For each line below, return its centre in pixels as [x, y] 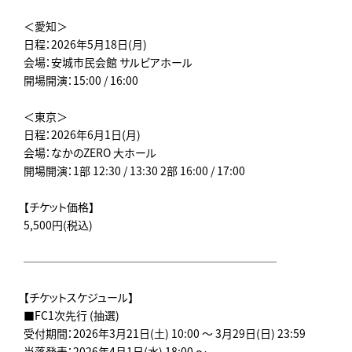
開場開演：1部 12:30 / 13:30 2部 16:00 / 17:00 [134, 170]
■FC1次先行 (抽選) [71, 315]
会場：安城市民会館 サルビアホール [108, 62]
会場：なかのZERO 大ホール [90, 152]
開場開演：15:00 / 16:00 [81, 80]
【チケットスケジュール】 [79, 297]
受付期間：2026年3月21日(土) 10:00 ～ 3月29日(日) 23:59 [165, 333]
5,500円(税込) [58, 224]
